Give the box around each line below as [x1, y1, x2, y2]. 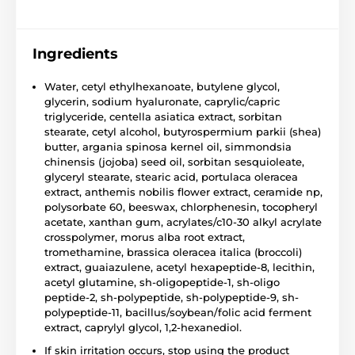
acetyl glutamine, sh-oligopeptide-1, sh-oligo [44, 276, 280, 289]
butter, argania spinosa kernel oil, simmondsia [44, 140, 292, 154]
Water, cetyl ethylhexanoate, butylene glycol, [44, 80, 280, 94]
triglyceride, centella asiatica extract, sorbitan [44, 110, 282, 124]
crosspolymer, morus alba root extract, [44, 231, 245, 244]
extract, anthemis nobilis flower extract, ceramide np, [44, 185, 323, 199]
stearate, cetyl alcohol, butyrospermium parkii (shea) [44, 125, 321, 139]
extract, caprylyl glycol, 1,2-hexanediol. [44, 321, 242, 334]
